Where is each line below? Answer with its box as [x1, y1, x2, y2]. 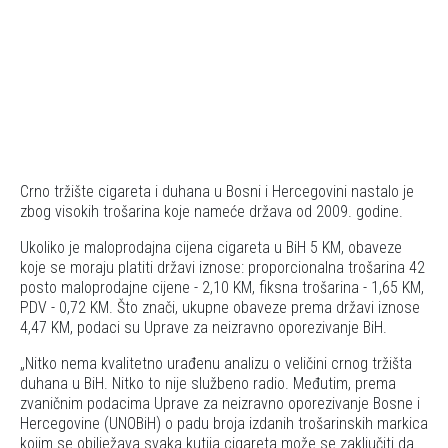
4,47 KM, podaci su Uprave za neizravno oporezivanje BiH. [20, 318, 387, 337]
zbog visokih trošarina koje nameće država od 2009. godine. [20, 202, 403, 221]
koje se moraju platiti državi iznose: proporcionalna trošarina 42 [20, 258, 425, 277]
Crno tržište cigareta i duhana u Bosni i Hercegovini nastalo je [20, 182, 414, 201]
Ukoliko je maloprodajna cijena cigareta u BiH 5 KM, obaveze [20, 238, 402, 257]
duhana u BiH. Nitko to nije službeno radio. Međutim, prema [20, 374, 396, 393]
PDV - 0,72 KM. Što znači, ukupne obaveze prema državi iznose [20, 298, 420, 317]
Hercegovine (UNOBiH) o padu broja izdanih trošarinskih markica [20, 414, 428, 433]
